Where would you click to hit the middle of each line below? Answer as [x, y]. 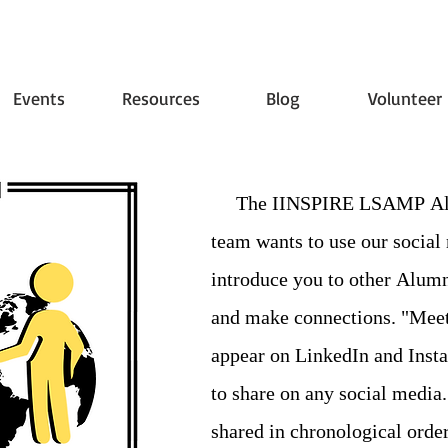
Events [39, 98]
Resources [161, 98]
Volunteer [405, 98]
